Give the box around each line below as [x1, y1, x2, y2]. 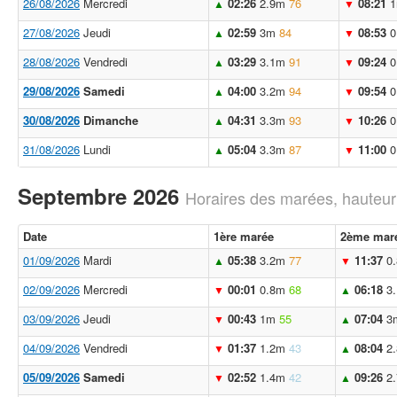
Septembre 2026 [18, 181, 185, 211]
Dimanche [80, 112, 138, 128]
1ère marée [214, 228, 274, 245]
